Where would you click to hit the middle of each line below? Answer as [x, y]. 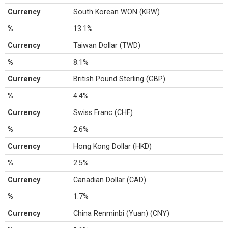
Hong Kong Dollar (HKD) [113, 146]
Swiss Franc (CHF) [103, 112]
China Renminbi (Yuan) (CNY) [122, 213]
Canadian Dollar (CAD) [110, 180]
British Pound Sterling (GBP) [120, 79]
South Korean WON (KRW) [117, 12]
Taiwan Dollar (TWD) [107, 45]
